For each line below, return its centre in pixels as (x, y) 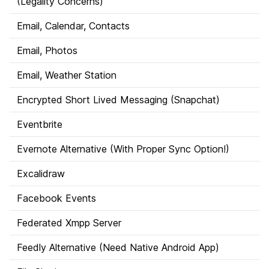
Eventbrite (40, 124)
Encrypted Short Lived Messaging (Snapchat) (118, 100)
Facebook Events (56, 198)
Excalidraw (41, 174)
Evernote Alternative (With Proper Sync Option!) (123, 149)
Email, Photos (47, 50)
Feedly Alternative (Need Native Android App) (118, 247)
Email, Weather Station (67, 75)
